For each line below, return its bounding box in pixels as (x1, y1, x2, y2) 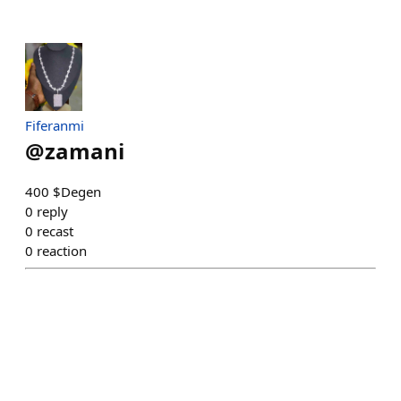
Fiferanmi (25, 116, 84, 135)
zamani (45, 136, 124, 166)
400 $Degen (25, 183, 101, 201)
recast (37, 222, 73, 241)
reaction (37, 242, 87, 260)
